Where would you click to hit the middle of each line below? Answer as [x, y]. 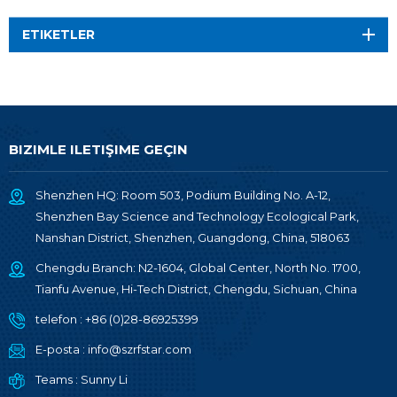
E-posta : [62, 350]
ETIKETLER [58, 35]
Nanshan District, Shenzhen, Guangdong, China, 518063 [193, 238]
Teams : [58, 380]
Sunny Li [104, 380]
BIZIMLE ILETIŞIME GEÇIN [98, 150]
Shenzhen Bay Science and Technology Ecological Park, [197, 217]
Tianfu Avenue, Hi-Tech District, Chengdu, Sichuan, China [196, 289]
